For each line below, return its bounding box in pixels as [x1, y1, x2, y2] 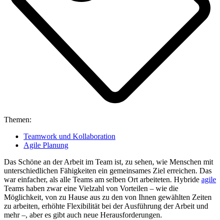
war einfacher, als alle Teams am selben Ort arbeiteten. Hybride [4, 175, 201, 184]
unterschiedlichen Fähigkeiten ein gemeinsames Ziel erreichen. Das [4, 166, 212, 175]
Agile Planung [24, 140, 68, 149]
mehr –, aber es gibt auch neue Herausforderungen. [4, 210, 164, 219]
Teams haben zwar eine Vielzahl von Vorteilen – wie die [4, 184, 178, 192]
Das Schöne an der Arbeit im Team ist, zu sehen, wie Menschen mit [4, 157, 213, 166]
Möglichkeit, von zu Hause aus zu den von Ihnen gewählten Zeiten [4, 192, 212, 201]
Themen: [4, 115, 31, 124]
